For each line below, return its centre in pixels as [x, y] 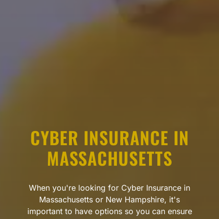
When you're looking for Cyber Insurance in [109, 188]
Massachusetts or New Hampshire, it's [109, 200]
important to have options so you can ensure [109, 211]
